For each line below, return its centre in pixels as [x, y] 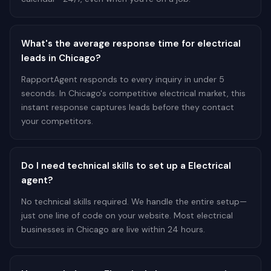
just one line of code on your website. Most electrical [127, 215]
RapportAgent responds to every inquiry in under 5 [123, 79]
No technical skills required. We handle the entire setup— [134, 201]
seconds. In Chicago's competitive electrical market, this [133, 93]
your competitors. [57, 121]
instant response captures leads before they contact [128, 107]
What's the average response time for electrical [131, 44]
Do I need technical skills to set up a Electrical [126, 166]
